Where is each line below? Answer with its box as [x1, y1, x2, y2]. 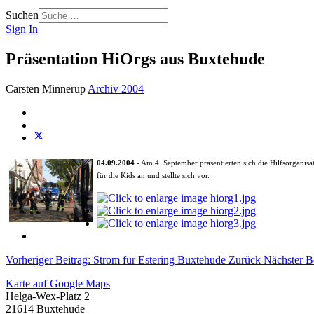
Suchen [6, 9, 39, 21]
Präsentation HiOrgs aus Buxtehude [6, 49, 265, 68]
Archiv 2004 [88, 82, 144, 95]
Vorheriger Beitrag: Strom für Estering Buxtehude [6, 253, 228, 266]
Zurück [228, 253, 261, 266]
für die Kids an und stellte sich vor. [97, 171, 210, 179]
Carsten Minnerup [6, 82, 86, 95]
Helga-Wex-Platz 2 [6, 289, 90, 302]
